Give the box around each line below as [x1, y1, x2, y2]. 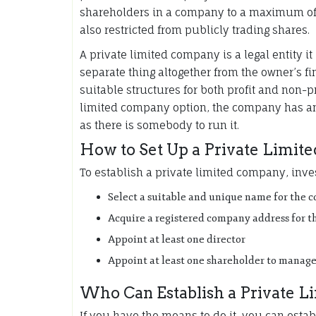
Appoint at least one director [108, 232, 245, 246]
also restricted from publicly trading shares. [80, 23, 310, 37]
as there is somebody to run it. [80, 118, 239, 132]
